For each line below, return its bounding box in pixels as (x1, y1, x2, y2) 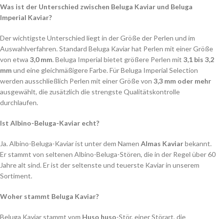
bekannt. (183, 139, 212, 148)
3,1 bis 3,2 (183, 55, 214, 64)
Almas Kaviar (141, 139, 183, 148)
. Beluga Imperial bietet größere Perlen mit (52, 55, 183, 64)
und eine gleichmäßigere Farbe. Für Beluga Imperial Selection (12, 66, 198, 74)
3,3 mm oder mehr (153, 77, 211, 85)
